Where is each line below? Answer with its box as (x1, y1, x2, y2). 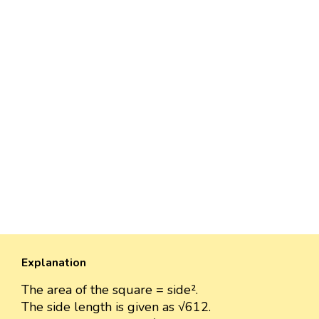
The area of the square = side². (21, 281, 198, 299)
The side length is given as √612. (21, 298, 211, 316)
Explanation (21, 255, 86, 271)
